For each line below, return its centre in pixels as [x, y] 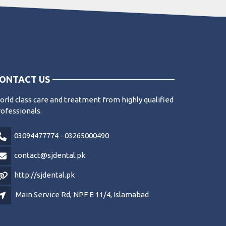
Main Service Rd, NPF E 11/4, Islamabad [82, 195]
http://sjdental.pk [44, 175]
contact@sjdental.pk [50, 155]
